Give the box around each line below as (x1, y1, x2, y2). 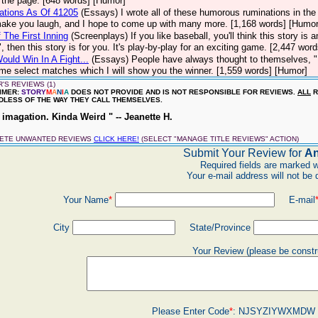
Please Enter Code (151, 306, 229, 317)
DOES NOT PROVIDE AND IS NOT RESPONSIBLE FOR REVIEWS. (69, 88, 297, 96)
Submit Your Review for (182, 147, 305, 159)
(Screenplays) (71, 31, 128, 41)
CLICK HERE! (94, 135, 139, 143)
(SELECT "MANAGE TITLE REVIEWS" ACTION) (139, 135, 299, 143)
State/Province (175, 222, 253, 233)
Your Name (62, 194, 109, 205)
